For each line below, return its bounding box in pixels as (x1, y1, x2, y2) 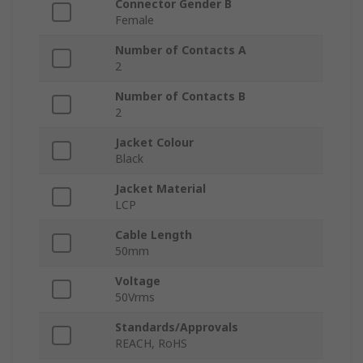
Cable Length (115, 227, 192, 243)
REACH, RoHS (115, 335, 187, 352)
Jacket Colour (115, 135, 194, 151)
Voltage (115, 273, 160, 289)
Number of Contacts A (115, 42, 246, 58)
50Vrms (115, 289, 155, 305)
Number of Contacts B (115, 88, 246, 105)
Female (115, 12, 154, 28)
